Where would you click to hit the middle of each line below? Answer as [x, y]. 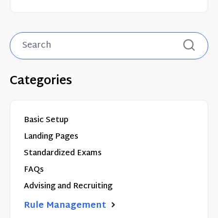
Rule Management [66, 205]
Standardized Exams [63, 153]
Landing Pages [51, 137]
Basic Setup [46, 120]
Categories [41, 81]
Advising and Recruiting [68, 186]
